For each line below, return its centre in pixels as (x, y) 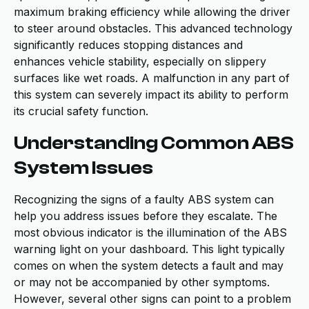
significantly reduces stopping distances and (128, 45)
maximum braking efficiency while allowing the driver (152, 12)
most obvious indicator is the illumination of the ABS (150, 232)
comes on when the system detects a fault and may (149, 266)
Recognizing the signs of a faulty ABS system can (144, 199)
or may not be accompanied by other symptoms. (142, 282)
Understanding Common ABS (154, 143)
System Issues (83, 168)
